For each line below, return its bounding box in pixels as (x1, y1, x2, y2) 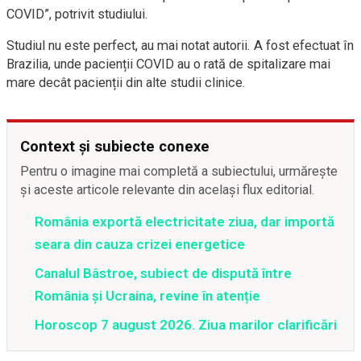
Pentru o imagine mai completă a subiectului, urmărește (20, 163, 338, 179)
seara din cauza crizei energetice (35, 235, 245, 252)
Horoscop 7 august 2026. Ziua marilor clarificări (35, 316, 337, 333)
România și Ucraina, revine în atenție (35, 287, 260, 304)
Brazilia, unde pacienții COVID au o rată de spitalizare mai (6, 56, 330, 72)
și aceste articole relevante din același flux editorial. (20, 181, 315, 197)
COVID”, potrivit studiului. (6, 6, 148, 22)
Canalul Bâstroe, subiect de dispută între (35, 264, 292, 281)
